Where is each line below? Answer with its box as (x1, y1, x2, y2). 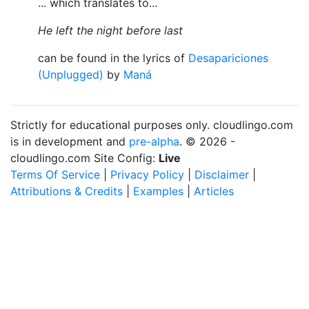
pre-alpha (129, 134, 179, 148)
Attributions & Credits (10, 184, 123, 198)
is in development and (10, 134, 129, 148)
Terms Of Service (10, 168, 100, 181)
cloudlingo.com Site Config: (10, 151, 159, 165)
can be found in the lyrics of (38, 51, 188, 65)
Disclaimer (195, 168, 249, 181)
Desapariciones (188, 51, 268, 65)
